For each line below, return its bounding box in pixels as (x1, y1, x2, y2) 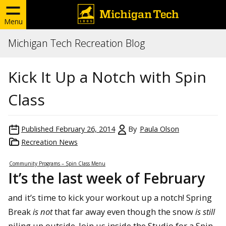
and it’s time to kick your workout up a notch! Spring (8, 192, 212, 203)
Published (21, 124, 53, 134)
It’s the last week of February (8, 168, 205, 188)
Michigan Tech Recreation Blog (8, 36, 145, 50)
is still (195, 206, 215, 217)
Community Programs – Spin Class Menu (9, 160, 105, 167)
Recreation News (21, 137, 78, 147)
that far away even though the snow (52, 206, 195, 217)
